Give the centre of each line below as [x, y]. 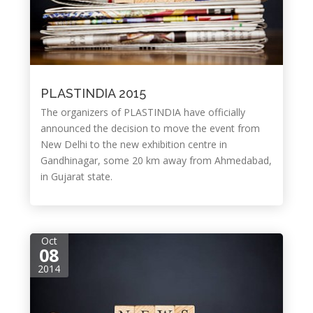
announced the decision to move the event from [150, 128]
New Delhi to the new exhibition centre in [133, 144]
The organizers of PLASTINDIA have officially [143, 112]
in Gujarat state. [76, 176]
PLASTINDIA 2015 [93, 93]
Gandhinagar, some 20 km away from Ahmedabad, [156, 160]
